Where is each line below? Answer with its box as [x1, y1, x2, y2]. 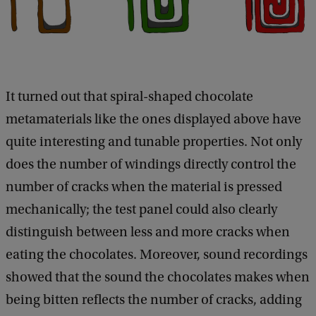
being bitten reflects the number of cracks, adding [6, 292, 302, 308]
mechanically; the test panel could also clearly [6, 202, 277, 218]
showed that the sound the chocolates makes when [6, 269, 310, 286]
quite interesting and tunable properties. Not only [6, 134, 302, 150]
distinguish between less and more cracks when [6, 224, 290, 241]
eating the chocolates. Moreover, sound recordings [6, 247, 308, 263]
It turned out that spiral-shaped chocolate [6, 89, 253, 105]
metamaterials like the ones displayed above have [6, 111, 301, 128]
